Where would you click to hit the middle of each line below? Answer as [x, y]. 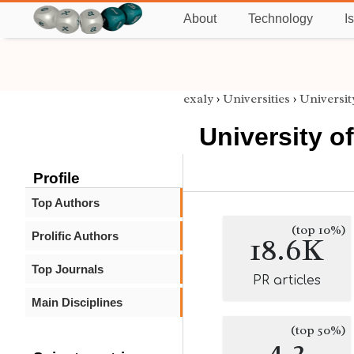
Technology [281, 19]
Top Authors [66, 203]
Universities [256, 99]
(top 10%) [319, 230]
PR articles [287, 281]
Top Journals [68, 269]
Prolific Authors [75, 236]
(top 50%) [318, 330]
